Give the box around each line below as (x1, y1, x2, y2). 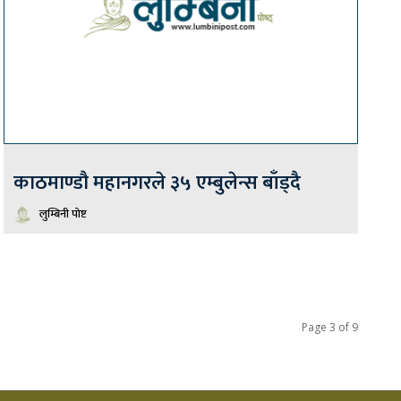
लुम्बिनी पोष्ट (39, 204, 87, 225)
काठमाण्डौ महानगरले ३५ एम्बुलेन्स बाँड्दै (13, 166, 301, 200)
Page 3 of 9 (302, 320, 358, 336)
